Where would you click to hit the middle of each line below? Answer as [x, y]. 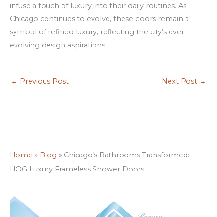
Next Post [180, 82]
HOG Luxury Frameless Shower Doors [77, 169]
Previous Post [43, 82]
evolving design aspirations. [58, 45]
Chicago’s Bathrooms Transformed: [127, 155]
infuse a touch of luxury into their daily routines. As [98, 6]
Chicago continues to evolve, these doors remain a [99, 19]
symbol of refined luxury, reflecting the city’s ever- [98, 32]
